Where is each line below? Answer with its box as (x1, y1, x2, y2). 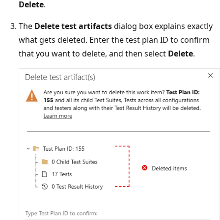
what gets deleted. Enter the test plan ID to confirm (19, 34, 210, 45)
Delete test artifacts (34, 20, 112, 31)
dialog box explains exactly (112, 20, 213, 31)
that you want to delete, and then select (19, 48, 168, 59)
